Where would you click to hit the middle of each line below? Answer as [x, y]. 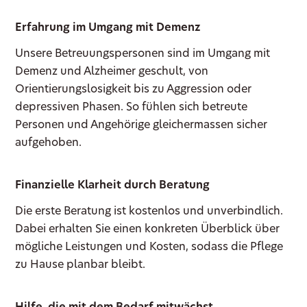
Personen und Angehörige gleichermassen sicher [142, 126]
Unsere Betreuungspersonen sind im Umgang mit [143, 54]
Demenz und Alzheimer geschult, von [112, 72]
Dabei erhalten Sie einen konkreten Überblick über [148, 230]
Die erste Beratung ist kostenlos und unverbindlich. [149, 212]
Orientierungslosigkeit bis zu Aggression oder [134, 90]
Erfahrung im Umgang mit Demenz [108, 28]
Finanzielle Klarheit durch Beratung [113, 186]
